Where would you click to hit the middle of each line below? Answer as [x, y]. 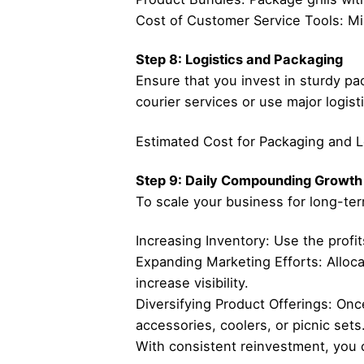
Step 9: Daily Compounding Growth [249, 180]
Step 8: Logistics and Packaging [239, 60]
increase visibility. [192, 282]
